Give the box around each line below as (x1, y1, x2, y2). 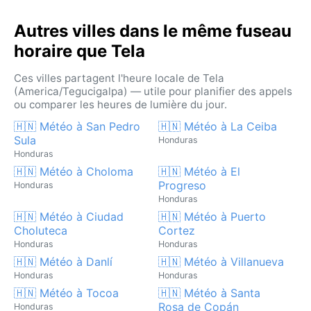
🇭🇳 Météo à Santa (158, 285, 260, 300)
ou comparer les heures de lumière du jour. (14, 97, 227, 111)
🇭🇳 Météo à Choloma (14, 164, 133, 178)
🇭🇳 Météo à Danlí (14, 254, 112, 269)
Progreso (158, 178, 206, 192)
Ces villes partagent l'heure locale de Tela (14, 71, 224, 85)
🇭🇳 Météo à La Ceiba (158, 119, 277, 133)
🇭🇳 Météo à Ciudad (14, 209, 124, 224)
